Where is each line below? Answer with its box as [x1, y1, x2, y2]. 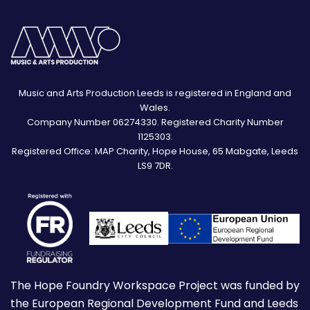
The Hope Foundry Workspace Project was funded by [10, 277, 300, 294]
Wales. [140, 101, 170, 115]
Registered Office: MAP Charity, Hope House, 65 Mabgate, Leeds [12, 145, 298, 158]
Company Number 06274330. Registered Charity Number [26, 116, 284, 129]
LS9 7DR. [137, 159, 173, 173]
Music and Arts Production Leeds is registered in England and [19, 86, 291, 100]
